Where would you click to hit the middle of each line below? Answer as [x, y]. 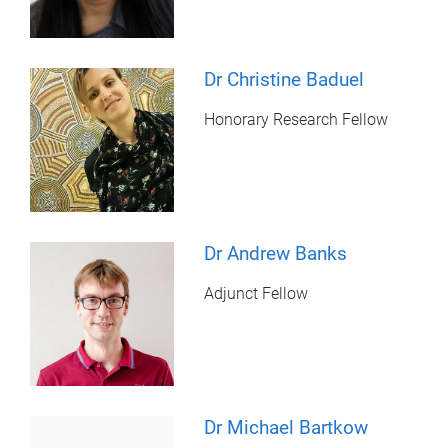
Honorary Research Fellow [296, 120]
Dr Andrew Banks [276, 254]
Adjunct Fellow [256, 294]
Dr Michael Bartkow [286, 428]
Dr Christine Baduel [284, 80]
